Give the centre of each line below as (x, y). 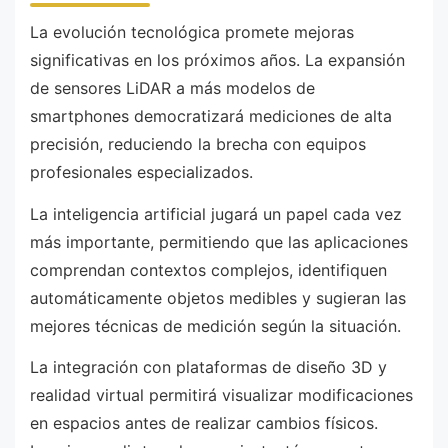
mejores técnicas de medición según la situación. (215, 325)
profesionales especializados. (141, 172)
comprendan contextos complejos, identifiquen (208, 269)
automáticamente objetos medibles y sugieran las (218, 297)
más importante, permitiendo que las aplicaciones (219, 241)
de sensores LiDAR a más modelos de (172, 88)
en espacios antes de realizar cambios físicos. (204, 423)
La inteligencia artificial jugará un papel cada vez (216, 213)
